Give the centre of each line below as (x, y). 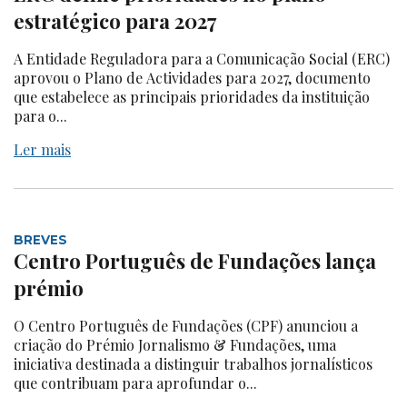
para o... (40, 115)
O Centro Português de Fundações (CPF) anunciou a (186, 325)
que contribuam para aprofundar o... (135, 382)
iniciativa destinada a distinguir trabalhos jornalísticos (193, 363)
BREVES (40, 239)
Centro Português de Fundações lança (195, 260)
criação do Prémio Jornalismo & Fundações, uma (175, 344)
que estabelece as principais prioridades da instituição (192, 96)
